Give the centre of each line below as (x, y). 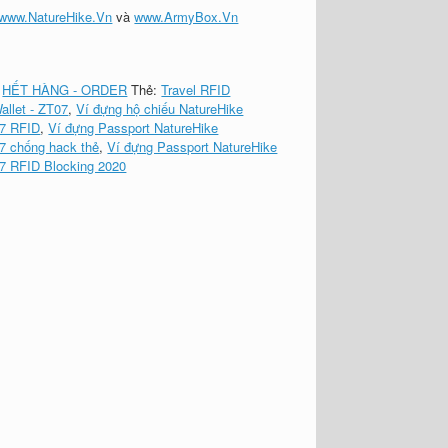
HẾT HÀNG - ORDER (65, 90)
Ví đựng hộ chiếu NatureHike (160, 109)
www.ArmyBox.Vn (186, 16)
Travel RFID (196, 90)
